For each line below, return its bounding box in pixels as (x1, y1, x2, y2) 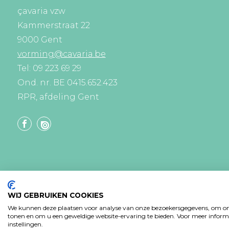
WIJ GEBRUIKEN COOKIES (8, 191, 104, 199)
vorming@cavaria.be (17, 49, 106, 59)
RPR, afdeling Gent (17, 92, 99, 102)
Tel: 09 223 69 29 (17, 63, 81, 73)
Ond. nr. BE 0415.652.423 (17, 78, 118, 87)
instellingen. (8, 220, 43, 228)
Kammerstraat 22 (17, 20, 90, 30)
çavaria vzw (17, 6, 65, 16)
